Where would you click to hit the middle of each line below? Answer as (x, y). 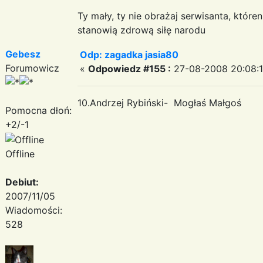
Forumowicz (32, 68)
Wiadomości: (34, 210)
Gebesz (23, 54)
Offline (20, 154)
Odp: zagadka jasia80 (129, 54)
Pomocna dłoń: (38, 110)
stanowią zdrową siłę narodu (141, 30)
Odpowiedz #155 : (129, 68)
